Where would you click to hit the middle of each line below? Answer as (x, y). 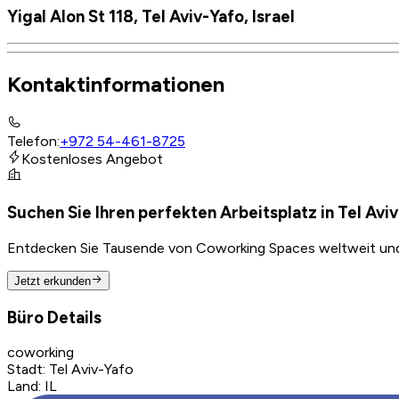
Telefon (32, 142)
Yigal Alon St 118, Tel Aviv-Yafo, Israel (151, 16)
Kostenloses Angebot (92, 159)
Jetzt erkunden (53, 281)
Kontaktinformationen (116, 85)
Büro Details (54, 317)
